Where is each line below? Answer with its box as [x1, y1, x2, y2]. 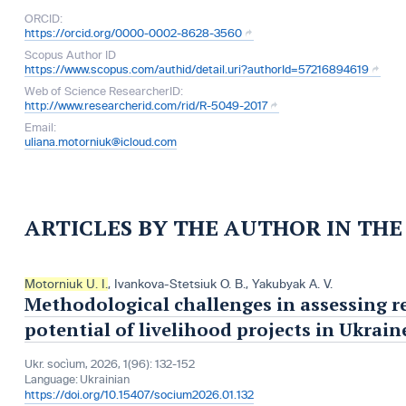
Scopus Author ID [24, 49, 116, 62]
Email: [24, 121, 56, 134]
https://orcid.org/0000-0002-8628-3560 [24, 27, 242, 40]
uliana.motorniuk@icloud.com [24, 136, 177, 149]
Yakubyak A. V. [251, 277, 333, 291]
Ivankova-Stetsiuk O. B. [113, 277, 246, 291]
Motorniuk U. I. [24, 277, 108, 291]
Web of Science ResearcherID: [24, 85, 183, 98]
